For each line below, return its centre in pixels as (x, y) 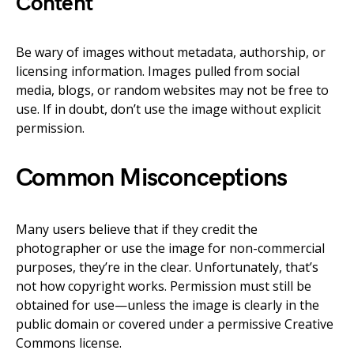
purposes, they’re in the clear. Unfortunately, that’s (167, 267)
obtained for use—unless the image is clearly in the (168, 305)
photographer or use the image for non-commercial (170, 248)
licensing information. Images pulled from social (158, 71)
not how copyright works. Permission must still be (164, 286)
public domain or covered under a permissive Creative (175, 324)
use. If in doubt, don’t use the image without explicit (168, 109)
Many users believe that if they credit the (137, 229)
